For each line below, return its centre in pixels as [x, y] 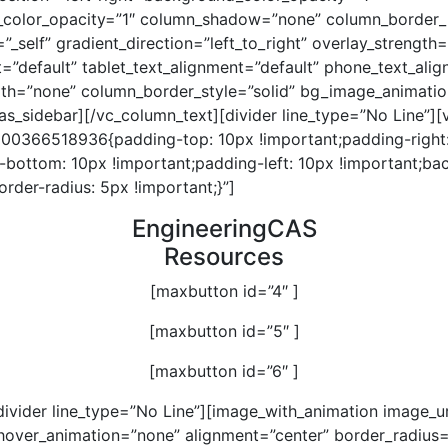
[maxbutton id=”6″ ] [224, 370]
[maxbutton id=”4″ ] [224, 290]
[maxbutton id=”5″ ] [224, 330]
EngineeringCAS [224, 228]
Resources [224, 256]
